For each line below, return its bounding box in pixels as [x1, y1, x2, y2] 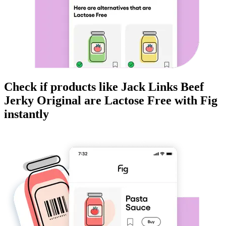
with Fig [172, 94, 217, 107]
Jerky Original [4, 94, 81, 107]
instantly [4, 107, 49, 121]
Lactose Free [104, 94, 172, 107]
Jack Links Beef [121, 80, 204, 94]
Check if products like [4, 80, 121, 94]
